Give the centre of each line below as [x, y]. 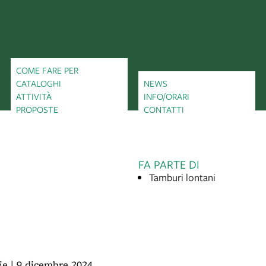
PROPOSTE [37, 110]
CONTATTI [164, 110]
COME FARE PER [47, 70]
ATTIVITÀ [34, 96]
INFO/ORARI [167, 96]
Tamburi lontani [182, 178]
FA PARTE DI [169, 164]
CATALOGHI [39, 83]
